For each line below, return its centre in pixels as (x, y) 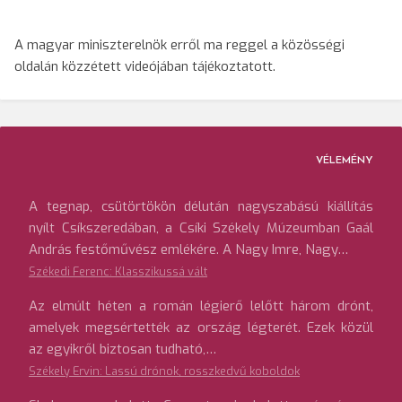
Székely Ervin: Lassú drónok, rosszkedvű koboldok (164, 371)
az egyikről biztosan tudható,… (122, 350)
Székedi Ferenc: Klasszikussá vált (118, 272)
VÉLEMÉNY (345, 161)
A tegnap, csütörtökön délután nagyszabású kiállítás (201, 207)
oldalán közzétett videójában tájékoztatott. (145, 67)
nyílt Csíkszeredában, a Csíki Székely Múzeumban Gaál (201, 228)
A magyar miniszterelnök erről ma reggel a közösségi (179, 45)
